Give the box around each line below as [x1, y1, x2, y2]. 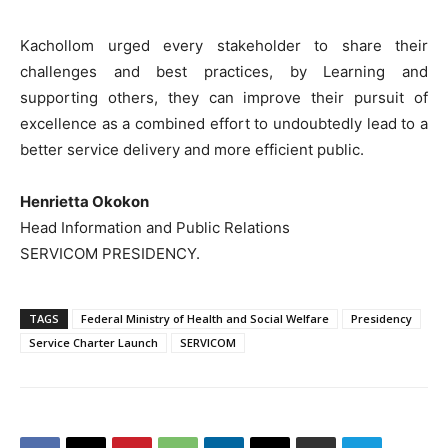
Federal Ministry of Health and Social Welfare [81, 311, 329, 327]
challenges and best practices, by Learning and [20, 62, 428, 82]
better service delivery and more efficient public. [20, 140, 364, 160]
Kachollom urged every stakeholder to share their [20, 36, 428, 56]
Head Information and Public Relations [20, 218, 290, 238]
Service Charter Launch [29, 335, 158, 351]
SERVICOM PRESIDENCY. [20, 244, 200, 264]
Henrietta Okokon [20, 192, 149, 212]
